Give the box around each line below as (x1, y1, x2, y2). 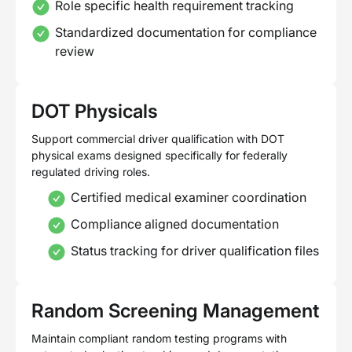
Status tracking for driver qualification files (71, 242, 319, 258)
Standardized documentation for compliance (55, 24, 317, 40)
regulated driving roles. (31, 164, 150, 178)
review (55, 42, 94, 59)
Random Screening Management (31, 299, 319, 322)
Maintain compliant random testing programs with (31, 331, 287, 345)
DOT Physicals (31, 99, 158, 123)
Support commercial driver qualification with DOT (31, 131, 284, 145)
